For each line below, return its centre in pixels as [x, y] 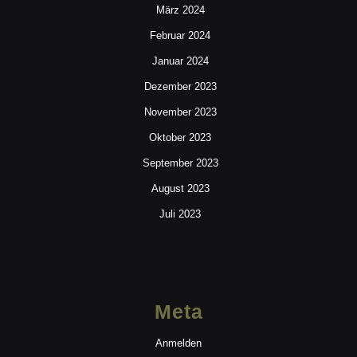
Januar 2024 [180, 61]
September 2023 [180, 163]
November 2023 [180, 112]
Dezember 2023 [180, 87]
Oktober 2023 [180, 138]
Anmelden [178, 343]
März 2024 [180, 10]
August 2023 [180, 189]
